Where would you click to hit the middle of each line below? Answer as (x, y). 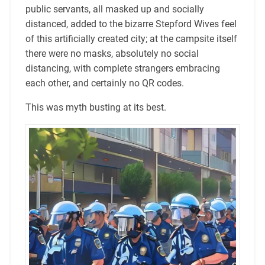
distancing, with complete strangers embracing (122, 69)
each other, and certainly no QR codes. (104, 83)
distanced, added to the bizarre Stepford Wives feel (131, 24)
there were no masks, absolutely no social (112, 54)
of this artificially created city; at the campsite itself (131, 39)
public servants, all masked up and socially (114, 9)
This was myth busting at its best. (96, 108)
